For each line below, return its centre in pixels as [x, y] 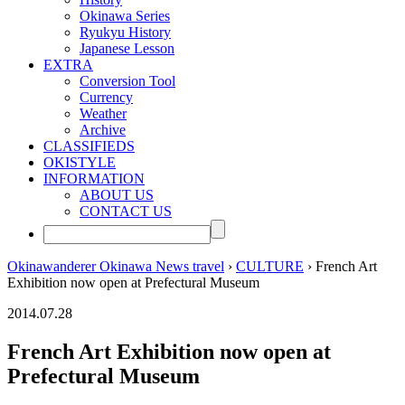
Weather [103, 113]
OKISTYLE [80, 162]
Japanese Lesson [127, 48]
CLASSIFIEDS [89, 146]
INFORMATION [94, 178]
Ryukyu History [125, 32]
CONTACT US [126, 211]
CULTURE [270, 266]
